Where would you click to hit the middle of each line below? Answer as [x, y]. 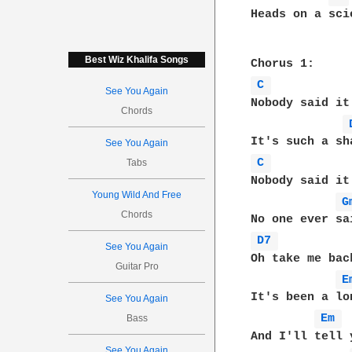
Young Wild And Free [137, 195]
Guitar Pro [137, 266]
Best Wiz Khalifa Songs [137, 60]
